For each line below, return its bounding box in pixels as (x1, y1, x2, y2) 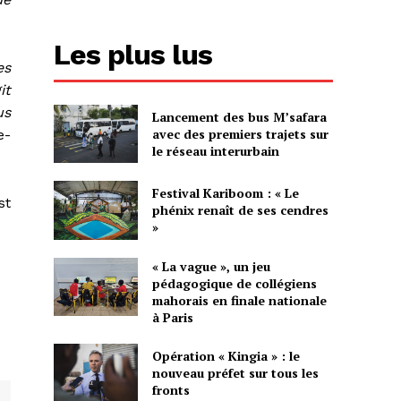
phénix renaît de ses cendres (151, 201, 328, 219)
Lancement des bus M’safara (151, 107, 327, 125)
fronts (151, 380, 190, 398)
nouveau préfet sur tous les (151, 363, 319, 381)
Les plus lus (54, 37, 213, 72)
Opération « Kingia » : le (151, 346, 300, 364)
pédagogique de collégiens (151, 274, 317, 292)
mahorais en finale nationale (151, 291, 327, 309)
